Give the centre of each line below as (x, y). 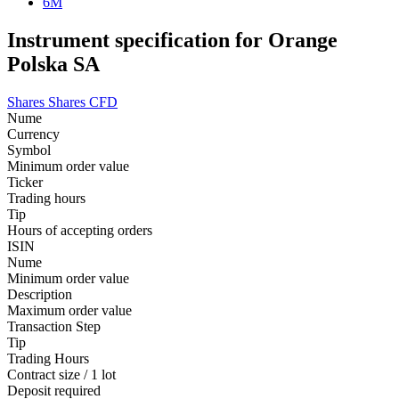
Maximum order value (69, 310)
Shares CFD (83, 102)
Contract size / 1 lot (61, 374)
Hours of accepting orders (80, 230)
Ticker (25, 182)
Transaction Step (54, 326)
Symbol (29, 150)
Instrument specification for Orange (172, 40)
